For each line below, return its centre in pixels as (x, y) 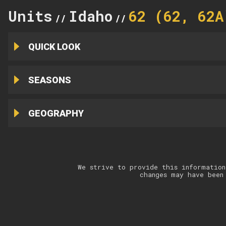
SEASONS (49, 80)
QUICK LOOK (54, 46)
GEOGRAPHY (56, 113)
